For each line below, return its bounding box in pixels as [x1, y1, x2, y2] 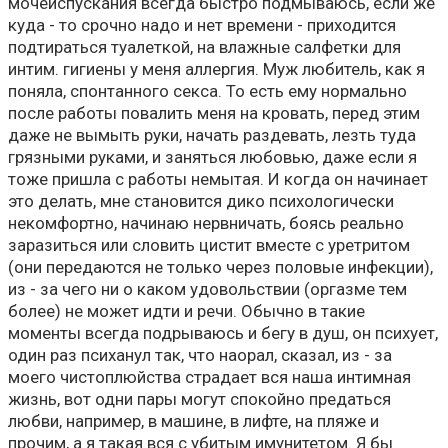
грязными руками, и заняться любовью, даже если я [8, 147, 417, 167]
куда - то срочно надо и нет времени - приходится [8, 15, 396, 35]
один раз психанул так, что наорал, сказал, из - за [8, 345, 392, 365]
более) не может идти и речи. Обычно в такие [8, 301, 365, 321]
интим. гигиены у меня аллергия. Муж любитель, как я [8, 59, 425, 79]
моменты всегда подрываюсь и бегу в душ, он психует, [8, 323, 438, 343]
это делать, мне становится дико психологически [8, 191, 394, 211]
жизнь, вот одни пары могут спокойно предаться [8, 389, 391, 409]
